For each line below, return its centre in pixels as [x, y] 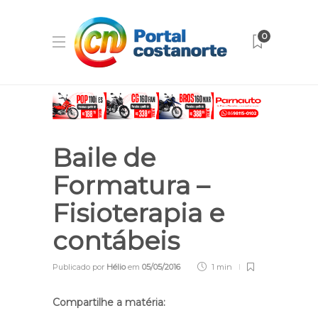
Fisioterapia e [138, 213]
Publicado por [79, 267]
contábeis [119, 241]
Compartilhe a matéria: [109, 303]
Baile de [104, 158]
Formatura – [131, 186]
